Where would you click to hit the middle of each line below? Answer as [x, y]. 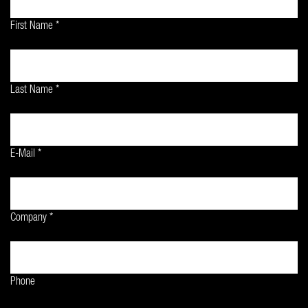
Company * [32, 219]
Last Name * [35, 91]
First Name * [35, 27]
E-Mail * [26, 155]
